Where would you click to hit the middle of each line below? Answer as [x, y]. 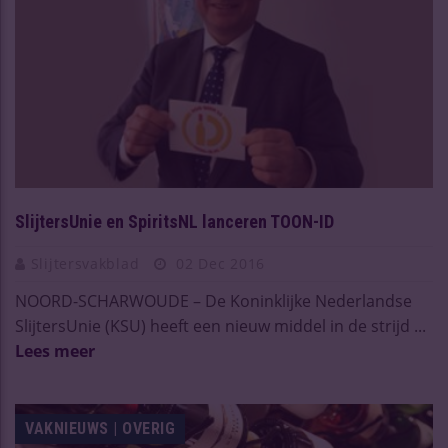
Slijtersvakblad [87, 263]
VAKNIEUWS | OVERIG [100, 428]
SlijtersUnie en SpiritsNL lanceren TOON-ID [174, 221]
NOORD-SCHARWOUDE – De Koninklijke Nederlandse [213, 300]
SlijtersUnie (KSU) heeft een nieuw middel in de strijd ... [220, 325]
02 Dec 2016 [218, 263]
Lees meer [55, 350]
